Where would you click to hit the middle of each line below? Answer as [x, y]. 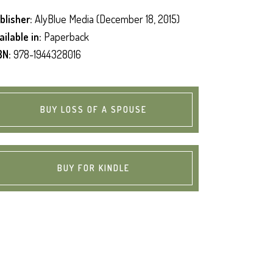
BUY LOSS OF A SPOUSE [94, 109]
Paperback [66, 36]
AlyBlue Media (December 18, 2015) [106, 19]
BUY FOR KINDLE [94, 168]
